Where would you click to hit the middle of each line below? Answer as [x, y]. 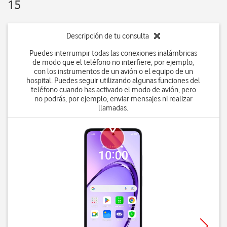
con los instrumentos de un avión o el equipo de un [113, 71]
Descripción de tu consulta [108, 36]
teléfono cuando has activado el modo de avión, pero [113, 90]
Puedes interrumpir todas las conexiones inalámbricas [113, 53]
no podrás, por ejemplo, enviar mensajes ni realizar [113, 99]
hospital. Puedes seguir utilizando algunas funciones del [113, 81]
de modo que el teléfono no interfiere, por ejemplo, [113, 62]
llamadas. [113, 108]
